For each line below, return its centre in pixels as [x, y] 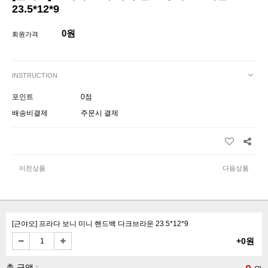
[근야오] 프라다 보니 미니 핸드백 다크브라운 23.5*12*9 [100, 224]
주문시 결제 [100, 113]
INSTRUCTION [35, 75]
